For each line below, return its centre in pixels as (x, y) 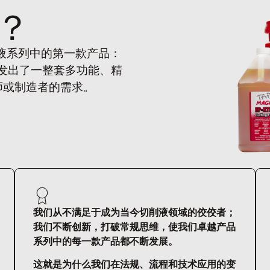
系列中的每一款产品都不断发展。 (105, 241)
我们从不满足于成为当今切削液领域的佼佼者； (134, 212)
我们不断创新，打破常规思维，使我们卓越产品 (134, 227)
